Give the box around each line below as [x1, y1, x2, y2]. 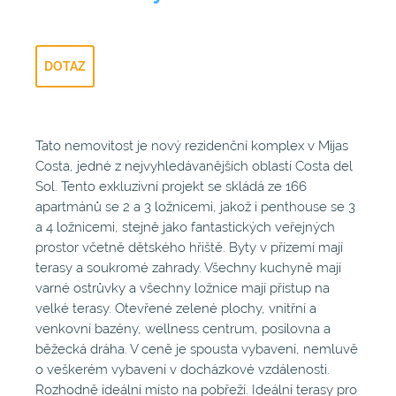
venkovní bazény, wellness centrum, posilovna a [35, 321, 331, 338]
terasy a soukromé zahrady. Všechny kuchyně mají [35, 260, 341, 277]
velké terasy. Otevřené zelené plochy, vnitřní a [35, 301, 316, 317]
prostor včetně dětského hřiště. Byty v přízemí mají [35, 240, 343, 256]
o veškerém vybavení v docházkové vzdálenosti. [35, 362, 330, 378]
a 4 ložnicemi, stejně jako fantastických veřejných [35, 219, 335, 236]
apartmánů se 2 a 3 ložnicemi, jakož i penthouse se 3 [35, 199, 355, 216]
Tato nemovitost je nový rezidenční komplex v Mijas [35, 138, 348, 155]
